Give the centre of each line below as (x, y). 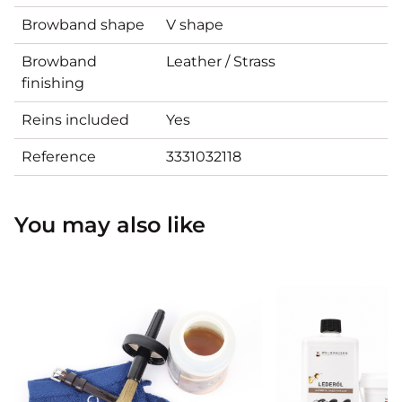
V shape (195, 24)
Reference (59, 156)
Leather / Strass (221, 61)
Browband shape (83, 24)
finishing (53, 83)
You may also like (110, 224)
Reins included (75, 119)
